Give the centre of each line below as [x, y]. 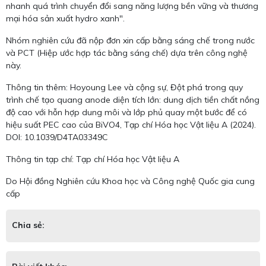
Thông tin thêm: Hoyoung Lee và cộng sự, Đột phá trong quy [124, 88]
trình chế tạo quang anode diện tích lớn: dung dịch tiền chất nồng [133, 100]
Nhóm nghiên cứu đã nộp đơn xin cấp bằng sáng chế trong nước [130, 41]
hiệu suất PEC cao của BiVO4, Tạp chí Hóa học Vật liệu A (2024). [131, 125]
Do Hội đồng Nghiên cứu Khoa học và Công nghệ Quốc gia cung [130, 181]
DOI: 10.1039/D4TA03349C [57, 137]
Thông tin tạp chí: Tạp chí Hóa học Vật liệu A [93, 159]
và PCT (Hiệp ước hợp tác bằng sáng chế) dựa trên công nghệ [127, 53]
